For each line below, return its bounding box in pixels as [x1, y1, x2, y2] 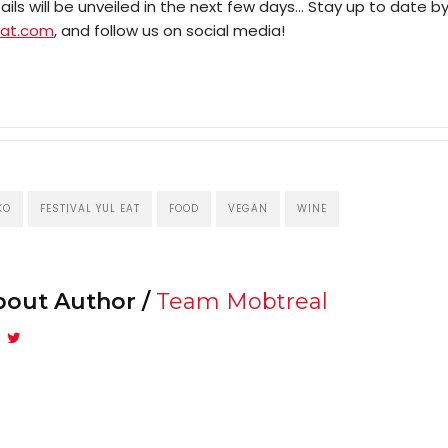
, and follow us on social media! [53, 19, 285, 41]
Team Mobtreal [155, 287, 328, 315]
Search [254, 70, 303, 91]
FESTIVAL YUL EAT [39, 200, 140, 216]
